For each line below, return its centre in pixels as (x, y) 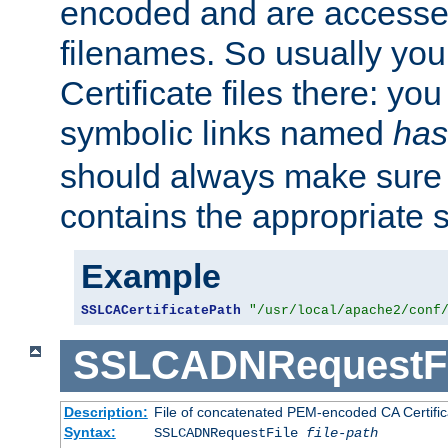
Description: (105, 411)
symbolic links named (226, 132)
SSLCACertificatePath (161, 310)
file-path (341, 432)
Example (151, 275)
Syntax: (89, 431)
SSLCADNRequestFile (229, 432)
